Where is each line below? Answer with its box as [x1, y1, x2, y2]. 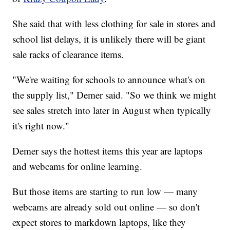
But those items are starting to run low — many [12, 185, 198, 198]
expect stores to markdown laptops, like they [12, 216, 186, 229]
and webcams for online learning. [12, 160, 143, 173]
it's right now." [12, 119, 70, 132]
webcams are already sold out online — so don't [12, 200, 200, 214]
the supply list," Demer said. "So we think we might [12, 88, 217, 102]
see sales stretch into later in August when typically [12, 104, 212, 117]
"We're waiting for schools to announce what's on [12, 73, 206, 86]
